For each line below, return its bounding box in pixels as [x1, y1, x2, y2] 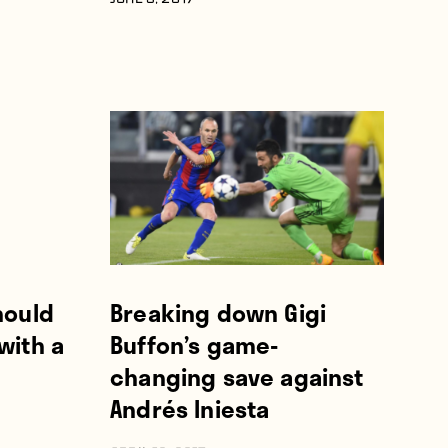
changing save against [110, 358, 364, 396]
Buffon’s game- [110, 326, 279, 364]
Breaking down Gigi [110, 294, 327, 332]
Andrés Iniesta [110, 390, 270, 428]
